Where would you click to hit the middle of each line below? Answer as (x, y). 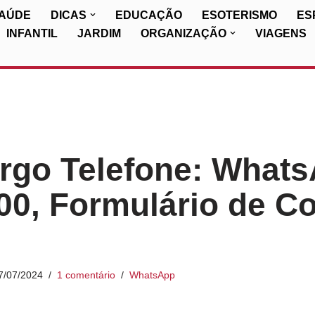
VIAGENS (281, 33)
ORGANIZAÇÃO (184, 33)
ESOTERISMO (239, 15)
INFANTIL (32, 33)
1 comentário (86, 275)
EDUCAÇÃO (149, 15)
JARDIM (99, 33)
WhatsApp (152, 275)
